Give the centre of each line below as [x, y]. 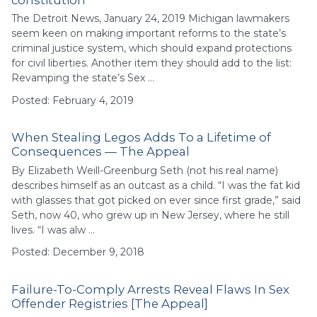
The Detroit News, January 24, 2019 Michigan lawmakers [150, 19]
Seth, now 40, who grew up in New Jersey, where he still [150, 215]
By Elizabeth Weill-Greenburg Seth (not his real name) [145, 170]
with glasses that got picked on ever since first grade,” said [156, 200]
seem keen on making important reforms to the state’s [149, 34]
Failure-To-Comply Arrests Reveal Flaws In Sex [150, 289]
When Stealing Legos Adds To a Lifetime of [141, 138]
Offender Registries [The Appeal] [110, 303]
